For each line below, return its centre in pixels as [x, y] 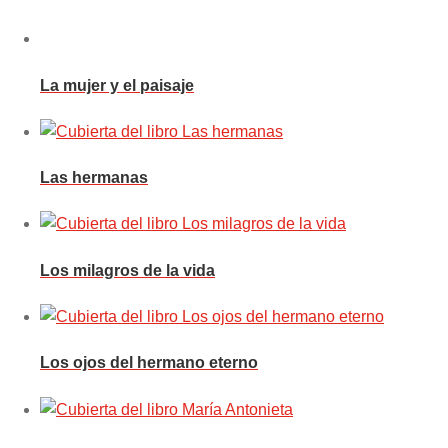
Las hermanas [94, 178]
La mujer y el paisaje [117, 85]
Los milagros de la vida [127, 270]
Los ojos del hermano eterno [149, 363]
